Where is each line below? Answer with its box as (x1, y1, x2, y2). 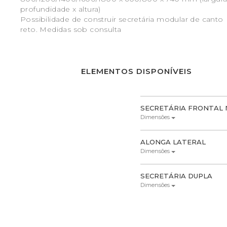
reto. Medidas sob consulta (20, 24, 122, 34)
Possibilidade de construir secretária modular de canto (20, 14, 223, 24)
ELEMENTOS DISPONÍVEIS (81, 66, 193, 76)
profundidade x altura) (20, 4, 101, 14)
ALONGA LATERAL (140, 137, 206, 146)
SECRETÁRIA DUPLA (140, 171, 213, 180)
